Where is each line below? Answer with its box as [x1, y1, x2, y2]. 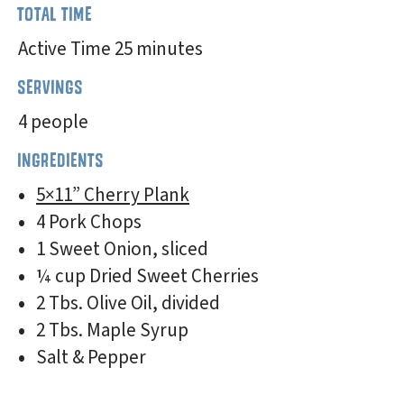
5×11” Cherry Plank [36, 181, 189, 208]
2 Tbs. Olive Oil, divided [36, 289, 220, 317]
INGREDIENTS [18, 149, 105, 171]
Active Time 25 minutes [18, 35, 203, 62]
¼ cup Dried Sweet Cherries [36, 262, 259, 289]
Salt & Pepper [36, 344, 146, 371]
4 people [18, 108, 88, 135]
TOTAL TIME [18, 3, 93, 25]
